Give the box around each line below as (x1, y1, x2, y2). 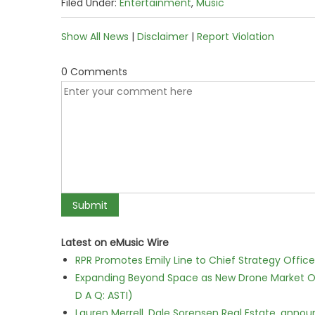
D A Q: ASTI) (75, 288, 133, 302)
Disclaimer (137, 30, 188, 44)
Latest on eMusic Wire (61, 236, 169, 250)
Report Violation (197, 30, 274, 44)
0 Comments (61, 65, 127, 79)
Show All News (61, 30, 129, 44)
